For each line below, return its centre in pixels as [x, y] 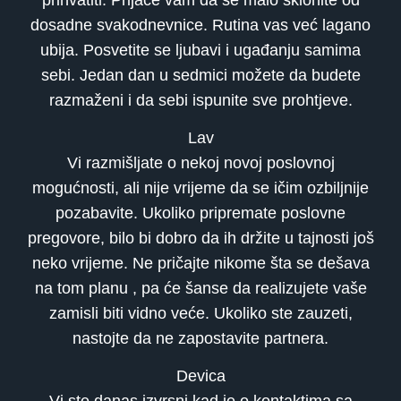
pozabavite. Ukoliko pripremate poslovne [200, 213]
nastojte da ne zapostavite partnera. [200, 338]
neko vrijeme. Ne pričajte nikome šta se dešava [200, 263]
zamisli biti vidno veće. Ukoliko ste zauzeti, [200, 313]
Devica [200, 376]
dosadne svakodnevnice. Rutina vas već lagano [200, 25]
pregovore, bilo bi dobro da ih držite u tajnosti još [200, 238]
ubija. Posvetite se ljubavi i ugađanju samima [200, 50]
